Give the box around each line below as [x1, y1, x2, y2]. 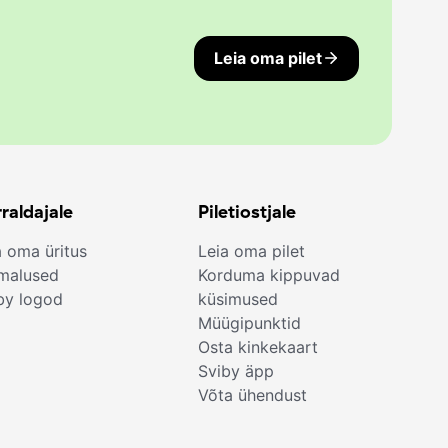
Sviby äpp [198, 361, 275, 382]
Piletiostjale [198, 200, 297, 224]
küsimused [198, 289, 279, 310]
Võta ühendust [198, 385, 308, 406]
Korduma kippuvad [198, 265, 341, 286]
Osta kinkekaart [198, 337, 319, 358]
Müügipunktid [198, 313, 302, 334]
